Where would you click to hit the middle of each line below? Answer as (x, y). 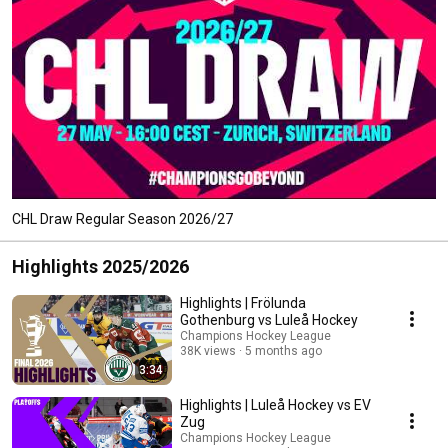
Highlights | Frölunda (243, 302)
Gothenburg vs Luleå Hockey (269, 319)
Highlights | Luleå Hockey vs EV (275, 404)
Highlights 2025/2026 (100, 266)
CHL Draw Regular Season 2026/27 (122, 218)
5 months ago (283, 350)
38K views (208, 350)
